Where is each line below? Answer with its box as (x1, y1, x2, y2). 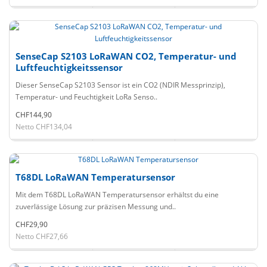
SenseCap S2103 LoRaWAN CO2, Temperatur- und (15, 50, 237, 62)
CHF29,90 (15, 219, 48, 229)
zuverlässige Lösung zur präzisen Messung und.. (15, 201, 176, 212)
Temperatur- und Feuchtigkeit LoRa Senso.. (15, 92, 157, 102)
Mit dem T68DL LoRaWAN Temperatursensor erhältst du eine (15, 190, 219, 200)
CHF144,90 (15, 110, 52, 120)
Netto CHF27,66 (15, 231, 68, 241)
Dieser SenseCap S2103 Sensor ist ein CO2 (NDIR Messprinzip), (15, 80, 225, 90)
